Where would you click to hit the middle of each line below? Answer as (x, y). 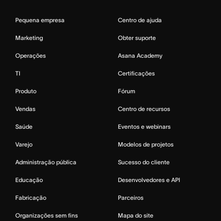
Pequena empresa (40, 20)
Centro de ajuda (140, 20)
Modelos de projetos (146, 145)
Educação (29, 180)
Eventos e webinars (144, 127)
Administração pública (46, 162)
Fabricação (31, 198)
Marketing (29, 38)
